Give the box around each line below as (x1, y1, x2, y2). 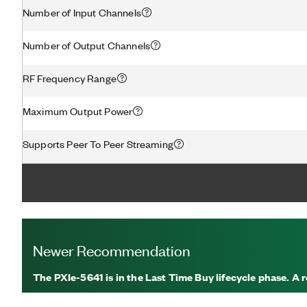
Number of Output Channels (23, 38, 150, 52)
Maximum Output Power (23, 103, 133, 118)
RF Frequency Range (23, 71, 116, 85)
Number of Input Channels (23, 5, 141, 19)
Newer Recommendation (33, 241, 191, 259)
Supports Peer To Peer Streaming (23, 136, 173, 151)
